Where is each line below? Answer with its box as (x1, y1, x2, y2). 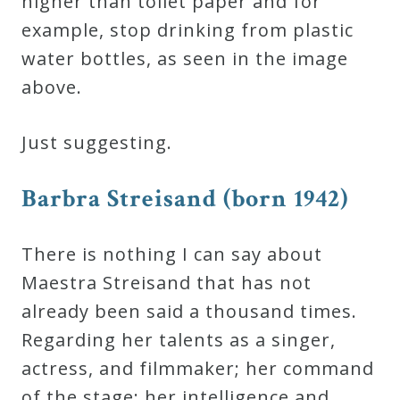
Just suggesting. (21, 129, 172, 154)
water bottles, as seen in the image (21, 46, 348, 71)
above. (21, 74, 87, 99)
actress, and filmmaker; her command (21, 355, 374, 380)
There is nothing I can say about (21, 241, 322, 266)
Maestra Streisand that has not (21, 270, 312, 295)
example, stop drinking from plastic (21, 17, 354, 42)
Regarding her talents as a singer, (21, 327, 336, 352)
